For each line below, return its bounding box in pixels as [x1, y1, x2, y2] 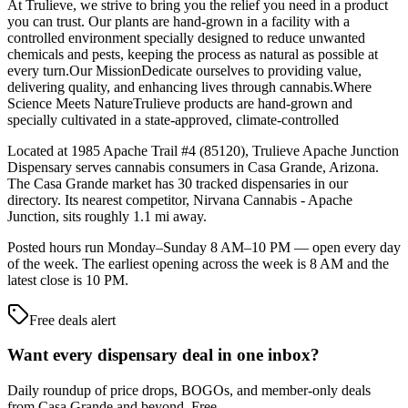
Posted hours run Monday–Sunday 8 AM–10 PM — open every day [7, 239, 401, 255]
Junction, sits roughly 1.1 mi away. [7, 208, 207, 224]
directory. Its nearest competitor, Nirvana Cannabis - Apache [7, 191, 352, 208]
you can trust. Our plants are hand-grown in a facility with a [7, 13, 350, 29]
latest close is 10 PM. [7, 271, 128, 288]
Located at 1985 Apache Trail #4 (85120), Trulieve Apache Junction [7, 142, 399, 158]
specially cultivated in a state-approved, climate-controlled [7, 111, 339, 127]
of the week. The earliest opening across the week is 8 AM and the [7, 255, 389, 271]
